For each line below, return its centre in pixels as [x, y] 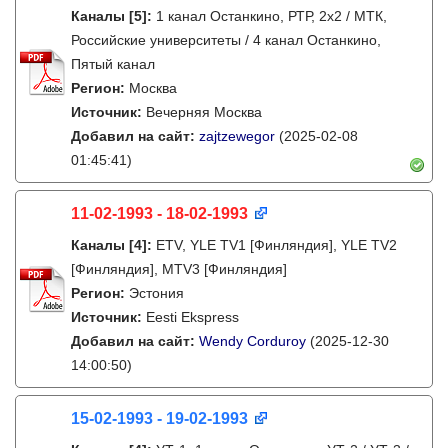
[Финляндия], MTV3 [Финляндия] [179, 269]
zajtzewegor [237, 136]
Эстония [156, 293]
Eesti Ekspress [192, 317]
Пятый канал [113, 64]
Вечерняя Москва [204, 112]
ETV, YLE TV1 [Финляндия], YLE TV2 [276, 245]
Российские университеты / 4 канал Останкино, [226, 40]
